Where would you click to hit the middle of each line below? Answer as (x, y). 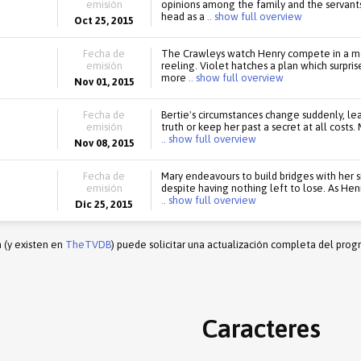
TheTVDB (88, 245)
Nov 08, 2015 (104, 143)
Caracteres (261, 328)
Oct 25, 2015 (104, 21)
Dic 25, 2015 (104, 204)
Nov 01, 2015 (104, 82)
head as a (183, 17)
